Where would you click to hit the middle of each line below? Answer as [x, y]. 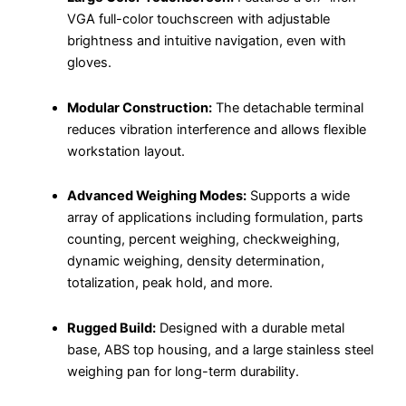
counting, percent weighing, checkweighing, [203, 240]
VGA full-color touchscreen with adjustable [198, 19]
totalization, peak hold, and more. [169, 283]
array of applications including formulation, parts [215, 218]
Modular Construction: [139, 107]
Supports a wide [298, 196]
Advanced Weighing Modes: [156, 196]
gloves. [89, 63]
